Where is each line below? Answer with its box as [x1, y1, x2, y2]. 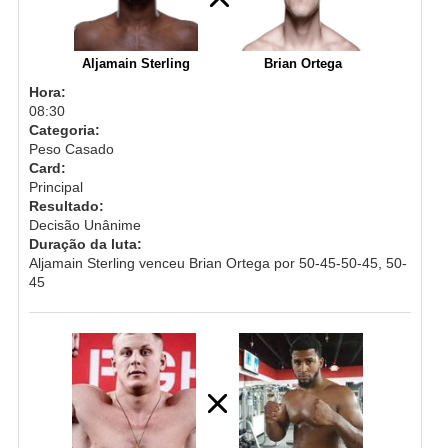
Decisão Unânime [28, 216, 141, 233]
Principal [28, 178, 83, 195]
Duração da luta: [28, 235, 142, 252]
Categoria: [28, 121, 100, 138]
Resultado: [28, 197, 104, 214]
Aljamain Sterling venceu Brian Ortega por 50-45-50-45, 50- [28, 254, 407, 271]
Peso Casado [28, 140, 114, 157]
